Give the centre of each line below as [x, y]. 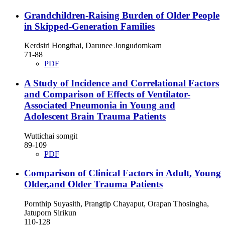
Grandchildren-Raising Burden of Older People [122, 15]
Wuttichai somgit [51, 136]
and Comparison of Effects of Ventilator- [107, 94]
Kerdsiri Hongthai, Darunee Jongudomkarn [93, 46]
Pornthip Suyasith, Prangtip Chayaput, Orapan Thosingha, [117, 204]
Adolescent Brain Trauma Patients [95, 116]
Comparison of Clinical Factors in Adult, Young [123, 173]
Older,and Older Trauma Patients [93, 184]
